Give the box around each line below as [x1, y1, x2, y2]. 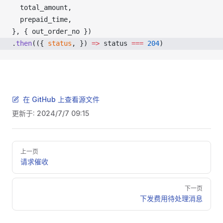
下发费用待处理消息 [140, 194, 203, 203]
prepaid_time [20, 15, 68, 23]
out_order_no [32, 27, 80, 35]
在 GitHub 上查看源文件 [23, 95, 100, 104]
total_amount [20, 3, 68, 11]
